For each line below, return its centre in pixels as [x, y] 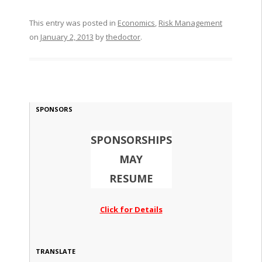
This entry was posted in [73, 23]
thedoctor [123, 37]
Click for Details [131, 210]
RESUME [131, 179]
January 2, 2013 [67, 37]
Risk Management [190, 23]
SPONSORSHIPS [131, 140]
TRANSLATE [55, 251]
